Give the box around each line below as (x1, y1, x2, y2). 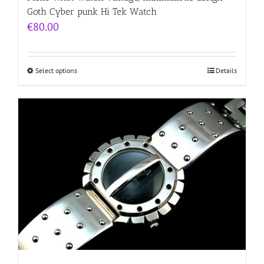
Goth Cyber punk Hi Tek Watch (27, 6, 157, 18)
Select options (35, 66, 77, 75)
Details (216, 66, 237, 75)
